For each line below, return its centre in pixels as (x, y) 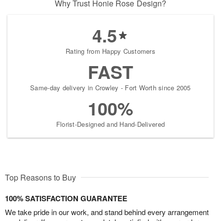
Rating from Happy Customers (110, 51)
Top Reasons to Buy (40, 177)
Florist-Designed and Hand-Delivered (110, 124)
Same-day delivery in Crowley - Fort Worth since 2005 (110, 87)
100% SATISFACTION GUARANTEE (66, 198)
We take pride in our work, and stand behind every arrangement (107, 212)
